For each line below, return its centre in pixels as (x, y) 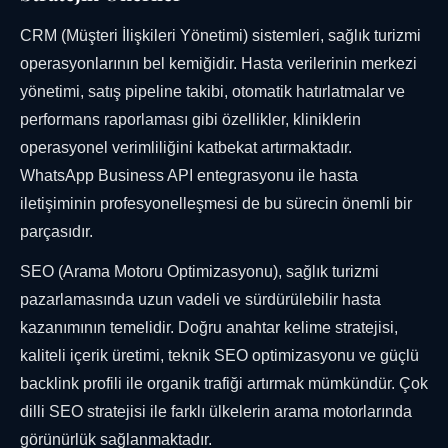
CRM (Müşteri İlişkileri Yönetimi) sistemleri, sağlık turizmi (220, 36)
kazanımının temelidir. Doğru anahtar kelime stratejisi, (209, 328)
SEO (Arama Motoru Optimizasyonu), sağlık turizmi (199, 272)
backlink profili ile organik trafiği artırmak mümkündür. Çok (224, 384)
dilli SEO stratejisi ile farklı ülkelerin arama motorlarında (216, 412)
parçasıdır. (56, 232)
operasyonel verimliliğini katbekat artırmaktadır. (186, 148)
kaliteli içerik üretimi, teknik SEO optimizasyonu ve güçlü (219, 356)
